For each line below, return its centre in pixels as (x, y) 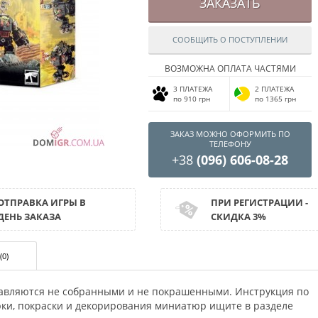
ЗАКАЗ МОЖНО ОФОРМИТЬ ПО (230, 134)
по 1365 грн (275, 99)
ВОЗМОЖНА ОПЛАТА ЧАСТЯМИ (230, 68)
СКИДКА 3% (238, 216)
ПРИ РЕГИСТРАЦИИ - (259, 202)
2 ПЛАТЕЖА (274, 89)
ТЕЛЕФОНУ (230, 144)
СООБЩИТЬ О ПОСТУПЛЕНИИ (230, 39)
